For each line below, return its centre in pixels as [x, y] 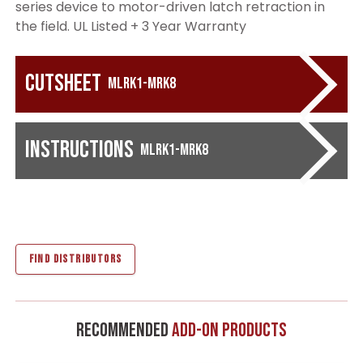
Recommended [124, 330]
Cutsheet [63, 83]
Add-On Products [229, 330]
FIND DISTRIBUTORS [75, 258]
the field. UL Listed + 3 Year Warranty [130, 26]
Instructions [79, 149]
